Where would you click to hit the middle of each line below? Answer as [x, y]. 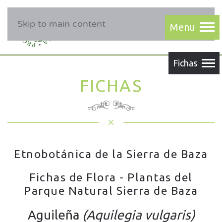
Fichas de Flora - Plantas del [111, 177]
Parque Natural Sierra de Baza [111, 191]
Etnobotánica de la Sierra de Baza [111, 154]
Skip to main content [61, 24]
